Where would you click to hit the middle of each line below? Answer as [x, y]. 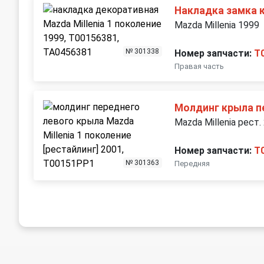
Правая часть [199, 66]
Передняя [192, 164]
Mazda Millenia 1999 [217, 25]
